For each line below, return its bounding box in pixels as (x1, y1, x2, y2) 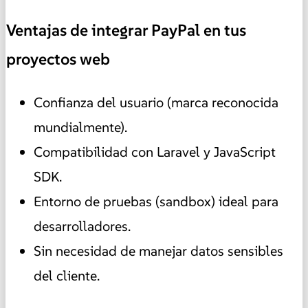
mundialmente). (34, 118, 127, 136)
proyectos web (6, 49, 110, 70)
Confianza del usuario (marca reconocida (34, 93, 278, 111)
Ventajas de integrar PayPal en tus (6, 20, 246, 41)
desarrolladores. (34, 217, 131, 235)
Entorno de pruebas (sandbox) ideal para (34, 192, 278, 210)
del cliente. (34, 266, 100, 285)
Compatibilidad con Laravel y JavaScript (34, 142, 276, 161)
